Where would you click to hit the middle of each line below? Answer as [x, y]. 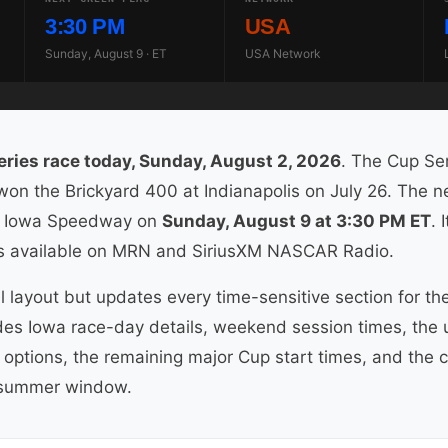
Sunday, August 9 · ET [106, 54]
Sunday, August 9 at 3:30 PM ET [296, 221]
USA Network [282, 54]
